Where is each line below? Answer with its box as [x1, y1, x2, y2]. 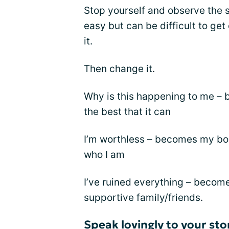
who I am [84, 149, 125, 161]
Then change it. [84, 63, 155, 75]
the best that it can [84, 106, 171, 118]
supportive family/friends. [84, 192, 203, 203]
